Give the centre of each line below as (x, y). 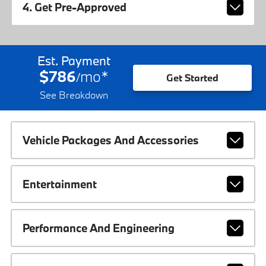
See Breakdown (74, 94)
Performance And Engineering (98, 228)
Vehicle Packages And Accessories (110, 140)
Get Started (192, 78)
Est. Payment (74, 60)
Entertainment (59, 184)
